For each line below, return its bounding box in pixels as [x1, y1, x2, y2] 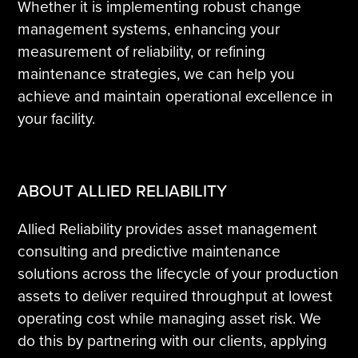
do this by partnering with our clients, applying [18, 332, 328, 351]
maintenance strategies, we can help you [18, 65, 296, 84]
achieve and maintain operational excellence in [18, 87, 334, 106]
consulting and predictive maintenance [18, 242, 281, 261]
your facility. [18, 109, 96, 129]
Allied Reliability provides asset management [18, 220, 318, 239]
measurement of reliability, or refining [18, 42, 266, 62]
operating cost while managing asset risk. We [18, 309, 322, 328]
